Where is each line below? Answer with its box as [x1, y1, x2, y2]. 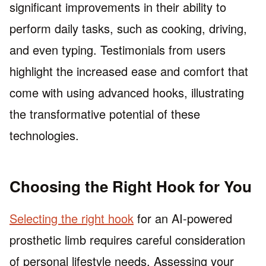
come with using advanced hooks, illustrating [9, 84, 244, 102]
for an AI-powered [134, 209, 232, 227]
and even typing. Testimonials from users [9, 41, 226, 59]
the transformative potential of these [9, 105, 200, 123]
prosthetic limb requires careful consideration [9, 230, 245, 248]
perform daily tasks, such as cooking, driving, [9, 20, 247, 37]
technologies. [9, 126, 79, 144]
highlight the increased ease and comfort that [9, 62, 248, 80]
